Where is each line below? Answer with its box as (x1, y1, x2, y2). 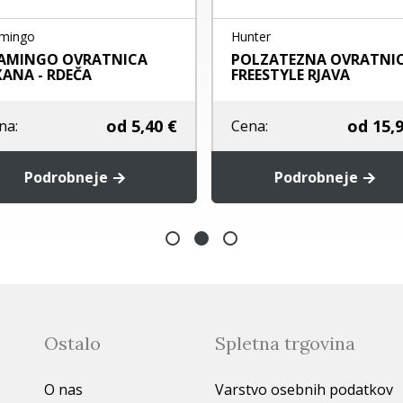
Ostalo (44, 332, 101, 355)
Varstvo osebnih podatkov (215, 380, 393, 400)
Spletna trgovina (215, 332, 355, 355)
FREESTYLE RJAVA (229, 65, 348, 85)
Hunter (229, 28, 269, 46)
